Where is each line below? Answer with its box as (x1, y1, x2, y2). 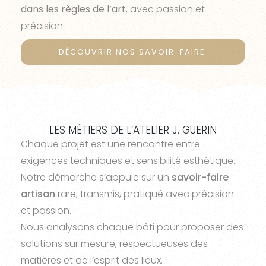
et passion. (21, 204, 71, 217)
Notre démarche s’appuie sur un (21, 170, 172, 184)
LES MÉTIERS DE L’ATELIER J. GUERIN (49, 123, 217, 137)
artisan (21, 187, 55, 201)
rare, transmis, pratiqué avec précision (55, 187, 234, 201)
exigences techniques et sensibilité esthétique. (21, 154, 235, 167)
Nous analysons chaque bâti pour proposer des (21, 220, 243, 234)
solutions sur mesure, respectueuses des (21, 237, 208, 251)
